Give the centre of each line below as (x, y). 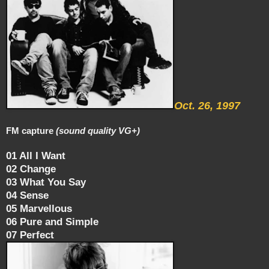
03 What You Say (46, 182)
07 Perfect (30, 234)
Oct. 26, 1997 (207, 105)
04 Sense (27, 195)
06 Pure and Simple (52, 221)
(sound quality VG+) (98, 131)
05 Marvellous (39, 208)
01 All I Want (36, 155)
